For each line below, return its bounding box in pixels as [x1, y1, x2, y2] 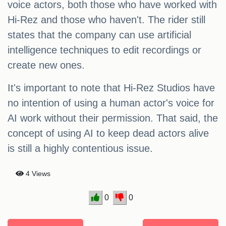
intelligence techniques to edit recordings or [8, 44, 201, 56]
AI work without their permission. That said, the [8, 112, 218, 124]
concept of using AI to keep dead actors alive [8, 128, 209, 139]
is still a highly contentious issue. [8, 143, 153, 154]
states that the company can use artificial [8, 29, 191, 41]
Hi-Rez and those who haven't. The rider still [8, 14, 205, 26]
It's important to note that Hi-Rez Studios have [8, 82, 215, 94]
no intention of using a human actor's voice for [8, 97, 214, 109]
